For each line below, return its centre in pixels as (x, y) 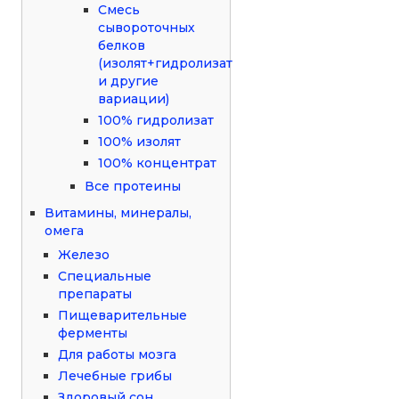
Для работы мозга (118, 354)
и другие (129, 81)
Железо (84, 254)
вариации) (134, 98)
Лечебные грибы (115, 375)
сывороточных (147, 27)
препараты (95, 293)
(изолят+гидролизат (166, 63)
